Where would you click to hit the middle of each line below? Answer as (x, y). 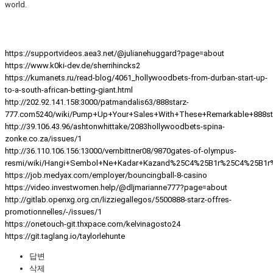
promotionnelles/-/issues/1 (53, 211)
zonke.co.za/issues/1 (43, 138)
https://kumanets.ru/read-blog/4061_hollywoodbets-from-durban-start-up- (136, 77)
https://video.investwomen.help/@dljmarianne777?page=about (116, 187)
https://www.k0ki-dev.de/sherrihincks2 (73, 65)
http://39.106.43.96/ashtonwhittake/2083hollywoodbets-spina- (115, 126)
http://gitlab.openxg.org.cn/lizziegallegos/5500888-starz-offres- (118, 199)
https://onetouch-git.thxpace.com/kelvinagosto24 (93, 224)
